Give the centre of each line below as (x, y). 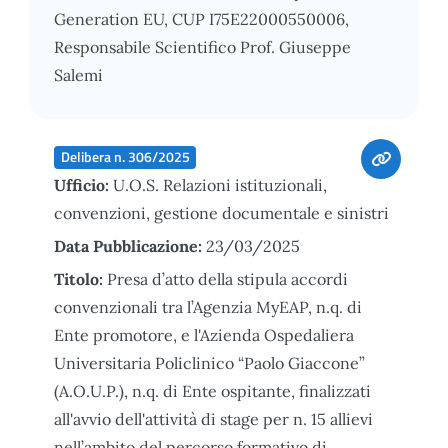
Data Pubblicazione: (130, 245)
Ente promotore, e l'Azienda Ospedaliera (204, 334)
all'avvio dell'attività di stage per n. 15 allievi (213, 418)
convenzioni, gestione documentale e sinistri (221, 212)
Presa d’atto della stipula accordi (227, 278)
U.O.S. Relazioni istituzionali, (220, 184)
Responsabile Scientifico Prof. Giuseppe (202, 46)
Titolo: (80, 278)
